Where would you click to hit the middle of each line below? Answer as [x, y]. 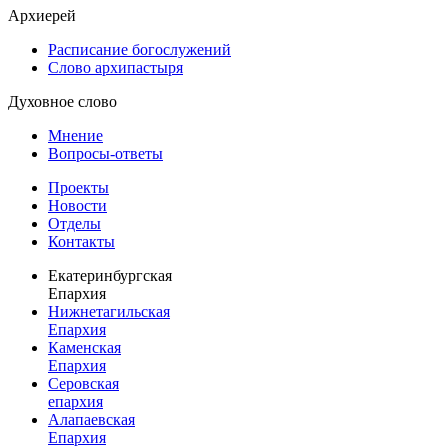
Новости [77, 205]
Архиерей [42, 15]
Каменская [84, 347]
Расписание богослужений [139, 49]
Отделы [74, 223]
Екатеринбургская [110, 275]
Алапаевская [91, 419]
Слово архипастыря [115, 67]
